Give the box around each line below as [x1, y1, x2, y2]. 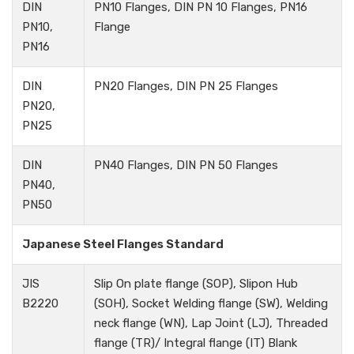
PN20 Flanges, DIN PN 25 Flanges [94, 79, 278, 94]
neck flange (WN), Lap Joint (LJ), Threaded [94, 316, 328, 331]
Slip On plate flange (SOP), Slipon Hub [94, 277, 298, 292]
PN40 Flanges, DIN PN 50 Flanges [94, 158, 278, 173]
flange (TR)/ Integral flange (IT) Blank [94, 336, 297, 351]
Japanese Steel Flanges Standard [22, 237, 224, 252]
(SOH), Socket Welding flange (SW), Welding [94, 296, 328, 311]
